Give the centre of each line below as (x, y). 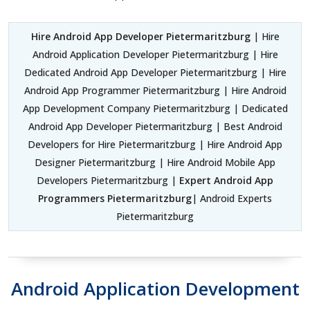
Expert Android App (226, 180)
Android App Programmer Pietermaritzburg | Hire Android (155, 90)
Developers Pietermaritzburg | (108, 180)
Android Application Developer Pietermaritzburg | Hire (155, 54)
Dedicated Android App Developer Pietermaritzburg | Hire (155, 72)
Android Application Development (155, 288)
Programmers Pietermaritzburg (115, 198)
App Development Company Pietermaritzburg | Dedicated (155, 108)
